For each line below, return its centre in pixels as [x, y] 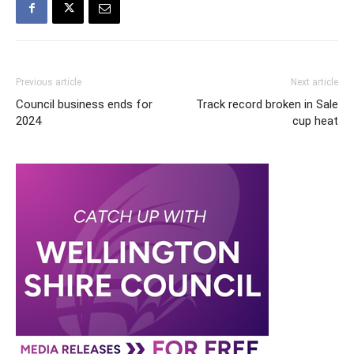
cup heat [315, 121]
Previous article [49, 83]
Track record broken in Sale [267, 105]
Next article [314, 83]
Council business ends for [84, 105]
